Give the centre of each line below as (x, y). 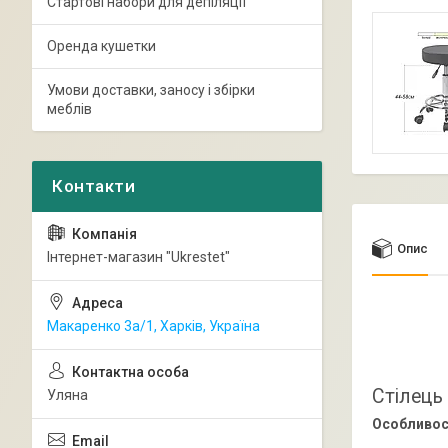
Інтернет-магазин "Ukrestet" (138, 257)
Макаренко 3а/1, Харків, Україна (153, 326)
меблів (69, 109)
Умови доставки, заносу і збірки (151, 90)
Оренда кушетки (101, 46)
